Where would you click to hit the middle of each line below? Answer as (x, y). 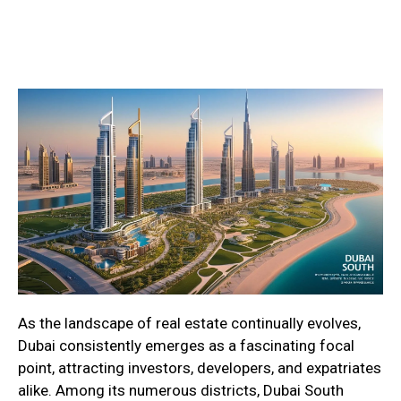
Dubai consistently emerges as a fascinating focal (186, 346)
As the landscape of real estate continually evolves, (189, 324)
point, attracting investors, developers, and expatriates (200, 368)
